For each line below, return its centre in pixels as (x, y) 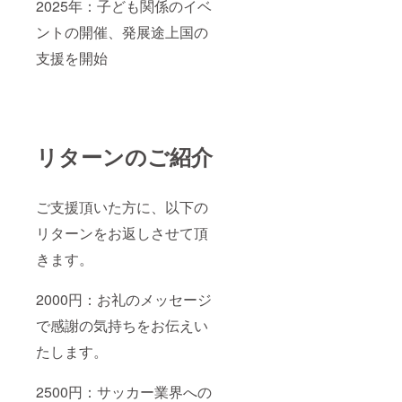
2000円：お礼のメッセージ (124, 300)
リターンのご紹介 (124, 157)
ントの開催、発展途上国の (122, 32)
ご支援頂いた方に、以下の (122, 207)
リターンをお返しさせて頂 (122, 233)
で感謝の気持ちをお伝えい (122, 326)
